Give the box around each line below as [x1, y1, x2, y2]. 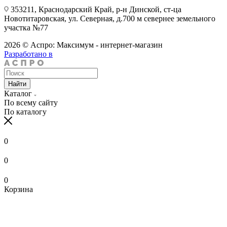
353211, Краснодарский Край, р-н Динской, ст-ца [9, 5, 181, 14]
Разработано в [4, 49, 53, 58]
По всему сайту [4, 98, 58, 107]
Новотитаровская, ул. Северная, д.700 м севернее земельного [4, 14, 215, 23]
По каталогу [4, 107, 47, 116]
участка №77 [4, 23, 48, 32]
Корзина [4, 184, 33, 194]
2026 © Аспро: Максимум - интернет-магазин [4, 40, 163, 49]
